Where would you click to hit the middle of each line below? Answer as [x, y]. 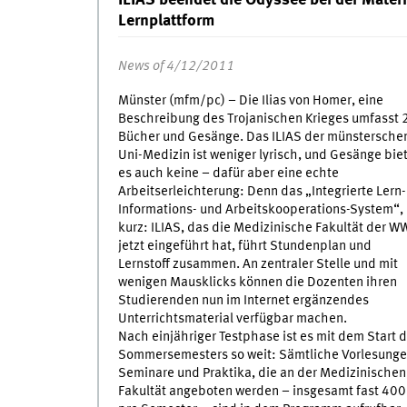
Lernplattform [166, 20]
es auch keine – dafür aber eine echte [228, 174]
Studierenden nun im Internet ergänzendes [243, 301]
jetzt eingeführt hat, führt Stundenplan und [244, 247]
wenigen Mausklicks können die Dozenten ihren [257, 283]
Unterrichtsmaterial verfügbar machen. [232, 319]
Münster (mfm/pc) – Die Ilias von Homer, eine [250, 101]
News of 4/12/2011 [176, 67]
